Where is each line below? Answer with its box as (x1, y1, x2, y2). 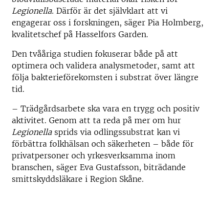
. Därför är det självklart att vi (52, 6, 168, 16)
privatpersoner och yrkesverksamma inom (12, 151, 175, 161)
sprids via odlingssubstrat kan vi (52, 127, 180, 137)
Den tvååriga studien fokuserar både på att (12, 49, 178, 59)
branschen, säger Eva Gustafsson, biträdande (12, 162, 186, 173)
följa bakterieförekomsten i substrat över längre (12, 72, 198, 83)
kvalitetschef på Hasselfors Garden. (12, 29, 148, 40)
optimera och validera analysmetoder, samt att (12, 61, 195, 71)
